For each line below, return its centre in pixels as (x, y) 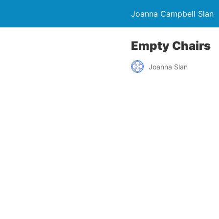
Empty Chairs (171, 46)
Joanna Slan (168, 66)
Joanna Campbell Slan (172, 14)
